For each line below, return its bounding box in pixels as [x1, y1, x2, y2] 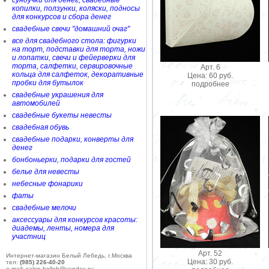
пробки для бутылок [12, 79, 83, 87]
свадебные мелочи [12, 204, 76, 212]
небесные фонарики [12, 180, 83, 188]
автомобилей [12, 99, 60, 107]
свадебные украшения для [12, 91, 103, 99]
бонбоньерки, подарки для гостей [12, 156, 131, 164]
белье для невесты [12, 168, 79, 176]
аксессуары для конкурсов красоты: [12, 216, 138, 224]
